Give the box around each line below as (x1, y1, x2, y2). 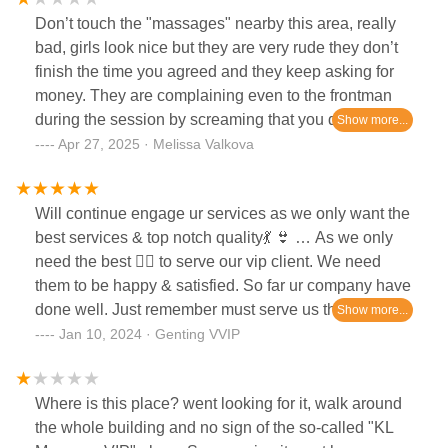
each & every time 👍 (35, 324, 182, 342)
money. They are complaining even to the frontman (35, 86, 392, 104)
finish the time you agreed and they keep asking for (35, 62, 394, 80)
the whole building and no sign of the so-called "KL (35, 418, 394, 436)
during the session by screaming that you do (35, 110, 346, 128)
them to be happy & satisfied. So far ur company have (35, 276, 411, 294)
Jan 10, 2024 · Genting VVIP (59, 325, 240, 342)
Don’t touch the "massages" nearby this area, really (35, 14, 396, 32)
